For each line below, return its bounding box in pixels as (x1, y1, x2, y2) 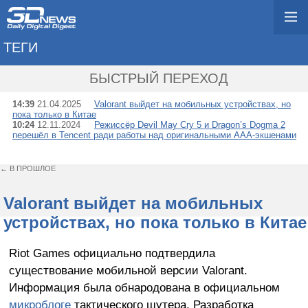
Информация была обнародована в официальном (8, 280, 280, 294)
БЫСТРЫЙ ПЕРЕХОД (89, 71, 228, 86)
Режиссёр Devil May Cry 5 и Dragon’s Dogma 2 (93, 120, 285, 130)
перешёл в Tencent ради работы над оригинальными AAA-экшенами (12, 130, 296, 140)
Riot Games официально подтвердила (8, 245, 215, 260)
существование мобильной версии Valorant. (8, 263, 247, 277)
